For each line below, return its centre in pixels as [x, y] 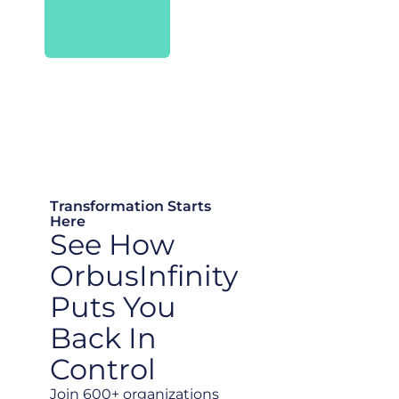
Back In [103, 338]
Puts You [113, 306]
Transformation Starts [130, 206]
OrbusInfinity [144, 275]
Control [103, 369]
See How [112, 244]
